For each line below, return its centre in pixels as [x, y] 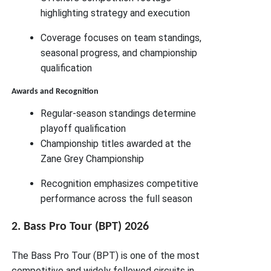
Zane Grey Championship [93, 159]
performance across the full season [117, 199]
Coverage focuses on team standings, [121, 38]
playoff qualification [83, 129]
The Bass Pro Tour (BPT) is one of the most [106, 255]
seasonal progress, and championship [119, 53]
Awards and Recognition [55, 92]
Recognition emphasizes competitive [120, 184]
